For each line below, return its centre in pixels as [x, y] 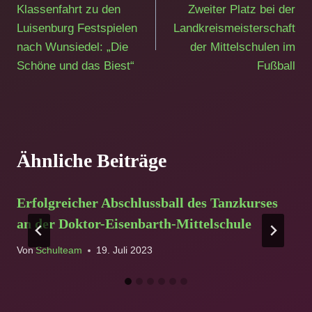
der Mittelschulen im [243, 47]
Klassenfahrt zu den [69, 9]
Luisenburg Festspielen [77, 28]
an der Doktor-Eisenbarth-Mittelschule [134, 223]
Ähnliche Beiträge [92, 160]
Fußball [276, 65]
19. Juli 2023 [125, 251]
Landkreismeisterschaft [234, 28]
